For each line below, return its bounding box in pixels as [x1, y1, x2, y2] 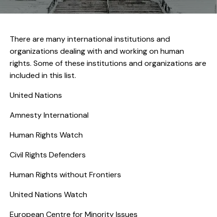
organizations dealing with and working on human [10, 46, 184, 57]
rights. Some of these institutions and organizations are [10, 58, 206, 69]
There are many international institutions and [10, 34, 170, 45]
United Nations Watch [10, 189, 87, 200]
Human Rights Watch [10, 130, 83, 140]
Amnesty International [10, 110, 89, 121]
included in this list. [10, 70, 76, 81]
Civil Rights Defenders [10, 150, 86, 160]
